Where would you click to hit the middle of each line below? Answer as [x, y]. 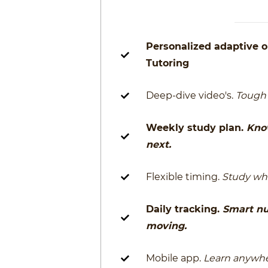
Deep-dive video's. [191, 95]
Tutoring [168, 63]
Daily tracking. [185, 209]
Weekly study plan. [197, 128]
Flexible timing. [184, 177]
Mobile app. [175, 258]
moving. [167, 226]
